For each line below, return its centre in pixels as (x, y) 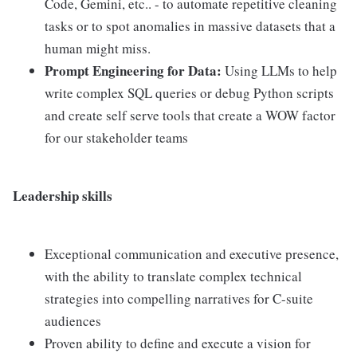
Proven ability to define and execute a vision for (178, 343)
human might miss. (98, 48)
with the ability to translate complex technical (173, 276)
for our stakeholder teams (116, 137)
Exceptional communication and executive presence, (192, 254)
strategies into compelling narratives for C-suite (179, 298)
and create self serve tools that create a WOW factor (190, 115)
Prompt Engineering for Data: (133, 71)
